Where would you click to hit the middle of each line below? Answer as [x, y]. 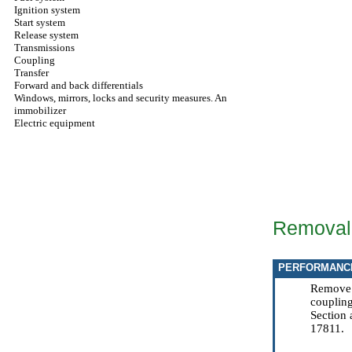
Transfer [31, 73]
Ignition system [47, 10]
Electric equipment [55, 123]
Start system [40, 22]
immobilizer [40, 110]
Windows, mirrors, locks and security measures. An [121, 98]
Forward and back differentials [79, 85]
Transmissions [44, 48]
